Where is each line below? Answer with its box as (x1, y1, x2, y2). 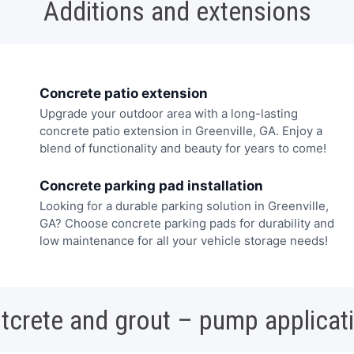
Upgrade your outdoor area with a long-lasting (40, 106, 298, 122)
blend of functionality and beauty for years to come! (40, 141, 326, 156)
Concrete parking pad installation (40, 177, 263, 194)
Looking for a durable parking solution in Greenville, (40, 198, 329, 213)
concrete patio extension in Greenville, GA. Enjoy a (40, 123, 322, 139)
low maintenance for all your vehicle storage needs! (40, 232, 328, 248)
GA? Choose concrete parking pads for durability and (40, 215, 334, 231)
